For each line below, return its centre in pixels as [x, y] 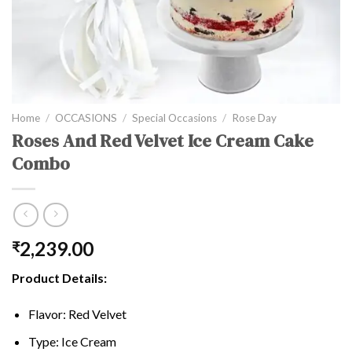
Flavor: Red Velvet [77, 313]
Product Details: [59, 278]
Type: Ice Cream [72, 341]
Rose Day [255, 117]
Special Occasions [175, 117]
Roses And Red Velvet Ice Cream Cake [163, 141]
